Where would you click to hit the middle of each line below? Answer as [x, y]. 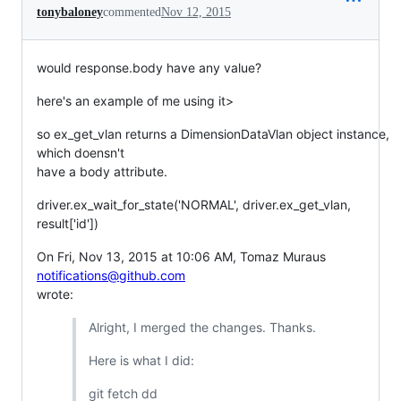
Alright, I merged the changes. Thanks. [202, 327]
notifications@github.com [111, 275]
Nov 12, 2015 [196, 12]
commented [132, 12]
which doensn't [81, 153]
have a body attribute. [102, 171]
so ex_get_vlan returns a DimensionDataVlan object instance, [213, 134]
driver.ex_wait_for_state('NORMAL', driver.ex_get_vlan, [194, 205]
